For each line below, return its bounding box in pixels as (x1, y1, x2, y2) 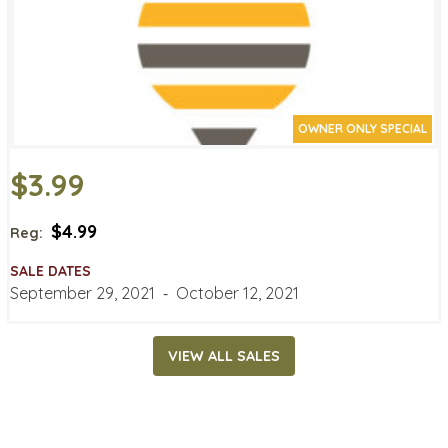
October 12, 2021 (176, 282, 299, 303)
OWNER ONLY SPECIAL (298, 120, 427, 136)
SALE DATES (10, 261, 91, 280)
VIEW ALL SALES (168, 347, 280, 366)
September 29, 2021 (10, 282, 155, 303)
